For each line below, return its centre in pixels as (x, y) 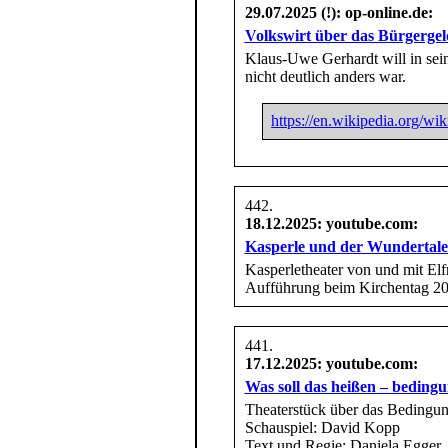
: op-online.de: (384, 12)
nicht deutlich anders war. (325, 76)
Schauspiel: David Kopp (322, 427)
